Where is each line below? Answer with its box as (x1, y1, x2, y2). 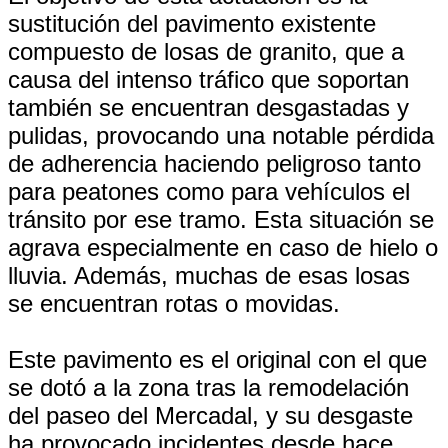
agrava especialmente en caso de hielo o (8, 234, 438, 261)
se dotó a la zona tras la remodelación (8, 374, 409, 401)
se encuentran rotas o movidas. (8, 290, 340, 317)
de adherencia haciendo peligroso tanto (8, 150, 421, 177)
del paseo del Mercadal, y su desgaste (8, 402, 413, 429)
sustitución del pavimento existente (8, 10, 376, 37)
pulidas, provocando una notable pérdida (8, 122, 434, 149)
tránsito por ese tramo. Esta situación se (8, 206, 434, 233)
